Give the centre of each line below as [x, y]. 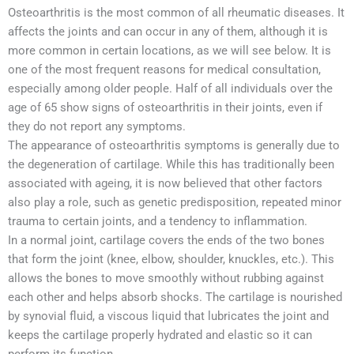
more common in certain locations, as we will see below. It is [169, 51]
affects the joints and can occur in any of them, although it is [168, 32]
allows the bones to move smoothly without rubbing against [166, 278]
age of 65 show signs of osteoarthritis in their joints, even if [165, 107]
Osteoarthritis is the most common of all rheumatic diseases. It [176, 13]
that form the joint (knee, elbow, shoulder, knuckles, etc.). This [171, 259]
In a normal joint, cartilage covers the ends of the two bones [166, 240]
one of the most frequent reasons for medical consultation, [164, 70]
